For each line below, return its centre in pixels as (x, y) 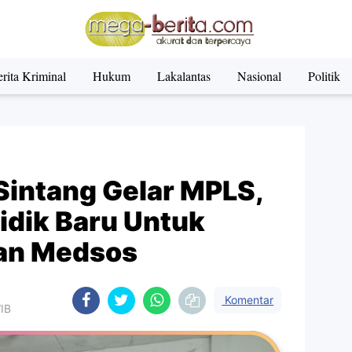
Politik (324, 76)
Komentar (248, 300)
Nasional (259, 76)
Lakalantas (183, 76)
